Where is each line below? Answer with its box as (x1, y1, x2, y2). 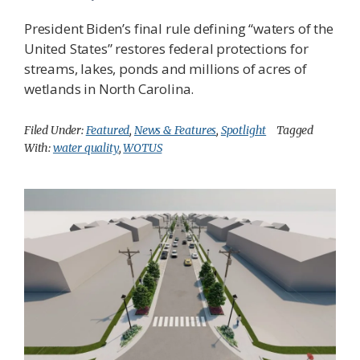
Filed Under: (24, 123, 86, 138)
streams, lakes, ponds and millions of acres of (24, 59, 307, 79)
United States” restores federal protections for (24, 39, 309, 59)
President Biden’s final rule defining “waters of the (24, 19, 333, 39)
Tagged (276, 123, 313, 138)
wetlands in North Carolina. (24, 80, 194, 99)
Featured (85, 123, 130, 138)
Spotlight (220, 123, 267, 138)
